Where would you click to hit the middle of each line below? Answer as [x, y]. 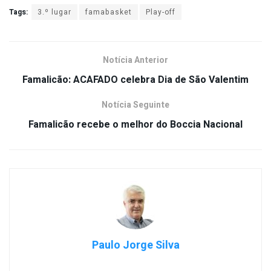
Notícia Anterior [135, 60]
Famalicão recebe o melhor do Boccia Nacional [135, 125]
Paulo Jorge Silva [135, 246]
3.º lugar [54, 12]
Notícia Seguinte [135, 105]
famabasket [109, 12]
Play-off [161, 12]
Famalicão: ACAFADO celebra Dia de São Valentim [135, 80]
